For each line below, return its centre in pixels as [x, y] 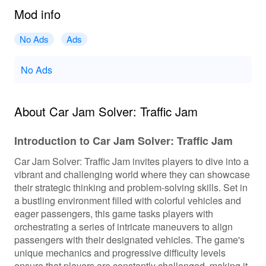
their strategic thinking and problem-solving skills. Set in [131, 187]
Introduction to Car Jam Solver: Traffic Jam [123, 140]
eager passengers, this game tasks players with [113, 213]
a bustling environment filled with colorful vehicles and [127, 200]
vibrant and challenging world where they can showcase [132, 174]
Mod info [37, 14]
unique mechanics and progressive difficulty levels [120, 252]
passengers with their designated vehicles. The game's [129, 239]
